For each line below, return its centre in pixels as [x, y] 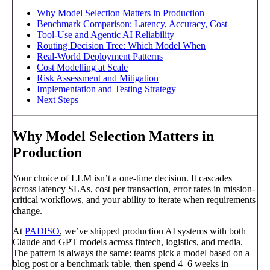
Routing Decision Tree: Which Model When [121, 46]
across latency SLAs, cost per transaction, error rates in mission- [134, 189]
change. [27, 211]
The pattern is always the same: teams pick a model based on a [131, 253]
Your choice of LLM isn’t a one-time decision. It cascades [122, 178]
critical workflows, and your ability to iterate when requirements [134, 200]
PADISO [42, 231]
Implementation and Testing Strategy [106, 89]
